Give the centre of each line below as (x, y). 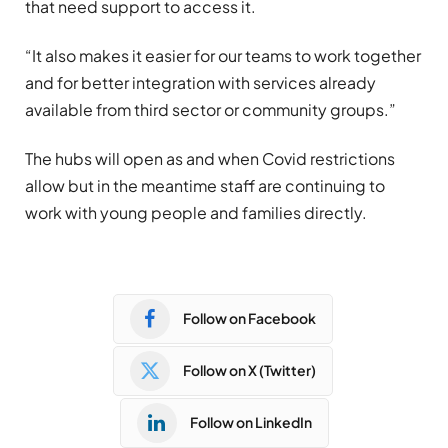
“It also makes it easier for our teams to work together (223, 56)
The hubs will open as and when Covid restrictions (210, 159)
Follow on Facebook (249, 318)
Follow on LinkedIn (250, 422)
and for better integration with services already (200, 83)
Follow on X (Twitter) (249, 370)
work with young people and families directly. (196, 213)
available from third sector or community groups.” (210, 110)
